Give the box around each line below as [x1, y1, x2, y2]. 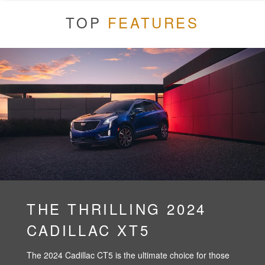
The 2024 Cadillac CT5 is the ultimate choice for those [27, 248, 230, 261]
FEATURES [107, 11, 199, 33]
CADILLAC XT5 [27, 219, 150, 240]
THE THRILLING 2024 [27, 198, 206, 219]
